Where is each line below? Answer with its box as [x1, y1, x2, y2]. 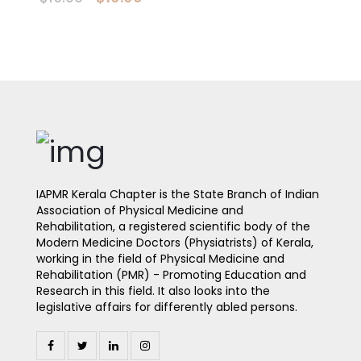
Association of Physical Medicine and [36, 201, 243, 218]
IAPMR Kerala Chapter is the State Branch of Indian [36, 185, 319, 202]
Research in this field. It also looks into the [36, 282, 270, 299]
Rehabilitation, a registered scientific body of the [36, 218, 310, 234]
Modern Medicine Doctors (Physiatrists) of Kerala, [36, 234, 313, 251]
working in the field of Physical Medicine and [36, 250, 284, 267]
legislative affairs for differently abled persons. [36, 298, 297, 315]
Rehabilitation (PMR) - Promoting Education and [36, 266, 306, 283]
